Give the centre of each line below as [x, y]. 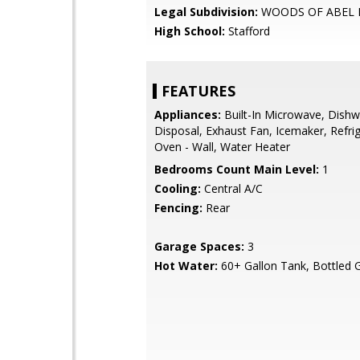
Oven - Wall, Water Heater [222, 147]
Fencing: [178, 208]
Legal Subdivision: [206, 12]
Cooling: [178, 188]
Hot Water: [186, 266]
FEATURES [198, 91]
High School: [190, 31]
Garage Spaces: [199, 246]
